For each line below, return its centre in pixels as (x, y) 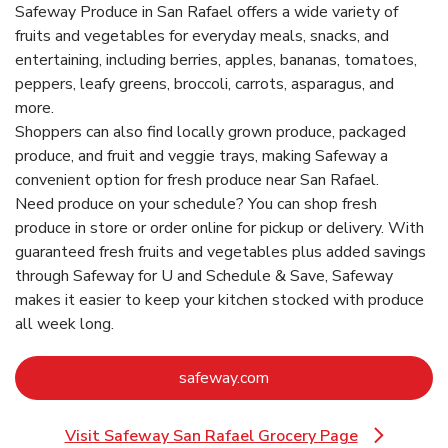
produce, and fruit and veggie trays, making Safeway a (201, 155)
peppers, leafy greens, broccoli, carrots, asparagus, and (204, 83)
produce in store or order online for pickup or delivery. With (219, 227)
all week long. (64, 323)
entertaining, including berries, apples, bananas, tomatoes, (216, 59)
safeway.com (224, 377)
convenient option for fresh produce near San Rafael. (197, 179)
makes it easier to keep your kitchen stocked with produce (219, 299)
